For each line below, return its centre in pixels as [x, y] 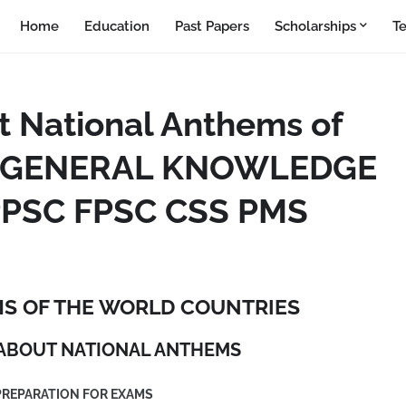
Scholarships [315, 26]
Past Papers [212, 26]
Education [117, 26]
